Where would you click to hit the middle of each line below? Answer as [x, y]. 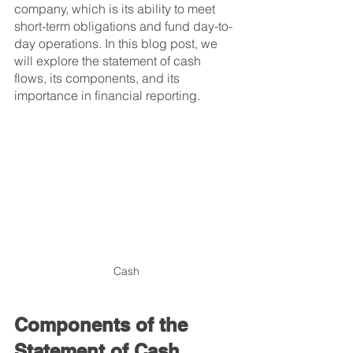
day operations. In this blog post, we [117, 43]
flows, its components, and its [98, 78]
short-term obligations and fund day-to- [123, 26]
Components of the [104, 324]
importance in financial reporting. [107, 95]
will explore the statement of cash [109, 61]
